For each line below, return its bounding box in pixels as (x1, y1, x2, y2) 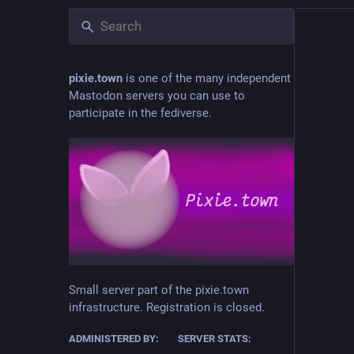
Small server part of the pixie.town (69, 282, 249, 297)
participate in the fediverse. (69, 106, 212, 120)
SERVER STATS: (177, 332, 251, 345)
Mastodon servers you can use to (69, 88, 245, 103)
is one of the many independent (122, 71, 291, 85)
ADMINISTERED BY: (69, 332, 159, 345)
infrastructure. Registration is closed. (69, 299, 265, 314)
